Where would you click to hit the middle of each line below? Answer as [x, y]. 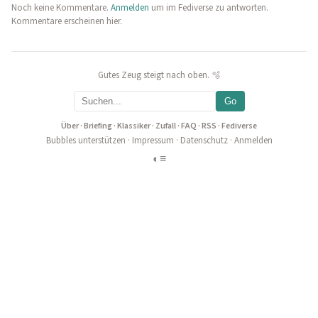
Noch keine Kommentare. [61, 8]
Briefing [98, 126]
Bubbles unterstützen [86, 141]
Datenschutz [204, 141]
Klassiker [134, 126]
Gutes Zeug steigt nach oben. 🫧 [159, 75]
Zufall [166, 126]
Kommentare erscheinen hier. [67, 21]
